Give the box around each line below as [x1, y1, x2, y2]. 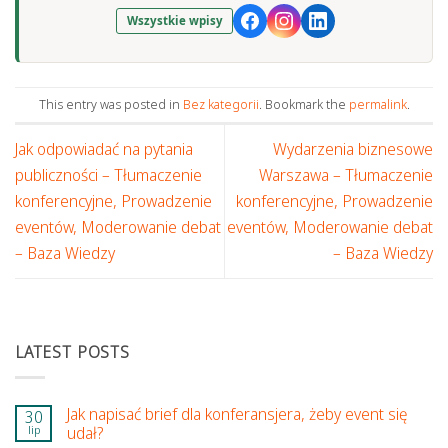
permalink [348, 95, 407, 114]
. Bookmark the [258, 95, 349, 114]
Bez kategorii [182, 95, 259, 114]
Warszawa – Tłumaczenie [259, 164, 433, 187]
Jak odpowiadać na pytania [15, 138, 193, 161]
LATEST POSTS [15, 340, 130, 363]
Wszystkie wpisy [126, 12, 223, 28]
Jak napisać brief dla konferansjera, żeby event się [67, 402, 407, 425]
